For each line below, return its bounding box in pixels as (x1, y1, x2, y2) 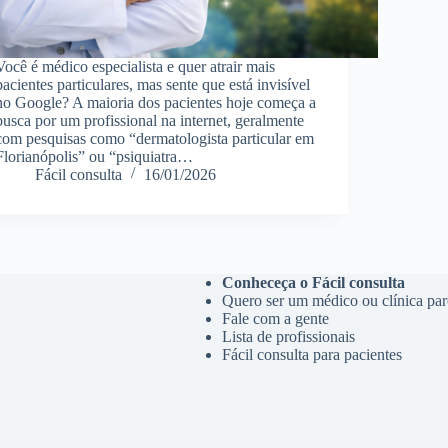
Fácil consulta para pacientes (221, 346, 402, 363)
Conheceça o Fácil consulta (221, 274, 405, 291)
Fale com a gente (221, 310, 329, 327)
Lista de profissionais (221, 328, 355, 345)
